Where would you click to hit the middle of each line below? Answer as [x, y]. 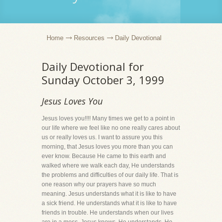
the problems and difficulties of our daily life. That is [110, 175]
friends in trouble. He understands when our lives [108, 213]
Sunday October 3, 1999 [103, 80]
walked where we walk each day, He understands [108, 166]
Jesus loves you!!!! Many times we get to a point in [108, 118]
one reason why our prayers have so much [99, 184]
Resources [89, 38]
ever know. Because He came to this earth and [104, 156]
